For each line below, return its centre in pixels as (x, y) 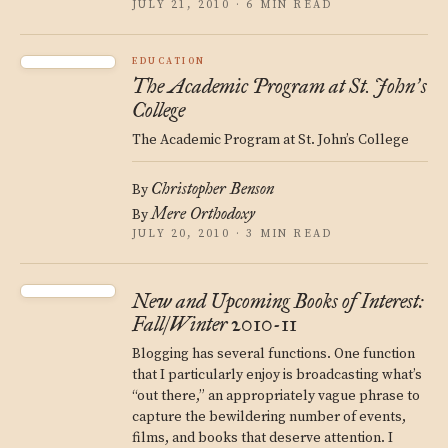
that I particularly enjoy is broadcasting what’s (277, 375)
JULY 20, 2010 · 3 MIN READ (232, 234)
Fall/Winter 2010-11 (214, 324)
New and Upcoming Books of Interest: (278, 301)
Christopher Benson (212, 188)
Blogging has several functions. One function (273, 354)
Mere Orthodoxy (203, 213)
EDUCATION (169, 61)
